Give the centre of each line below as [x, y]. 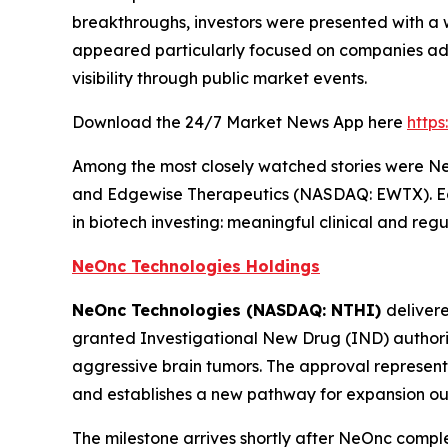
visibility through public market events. [219, 78]
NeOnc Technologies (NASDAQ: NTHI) [229, 310]
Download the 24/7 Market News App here [239, 122]
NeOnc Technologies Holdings [196, 266]
